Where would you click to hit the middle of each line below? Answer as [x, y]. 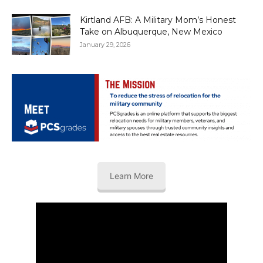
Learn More [131, 176]
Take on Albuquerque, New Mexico [151, 32]
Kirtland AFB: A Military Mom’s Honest [158, 20]
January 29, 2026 [105, 45]
